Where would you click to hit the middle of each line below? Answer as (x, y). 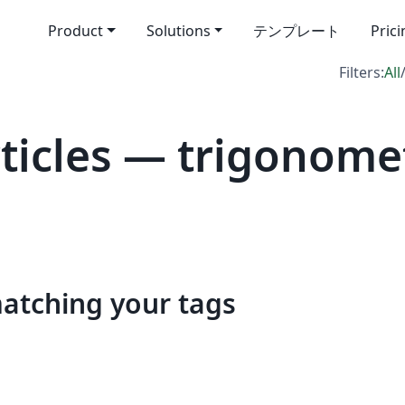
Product (75, 31)
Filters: (362, 72)
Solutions (178, 31)
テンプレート (297, 31)
